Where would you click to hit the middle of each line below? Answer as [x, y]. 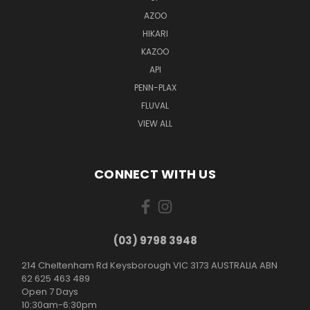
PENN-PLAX [155, 87]
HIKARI [155, 33]
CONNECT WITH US [155, 174]
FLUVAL [155, 105]
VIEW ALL [155, 123]
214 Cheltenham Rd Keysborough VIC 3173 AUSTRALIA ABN [149, 265]
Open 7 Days [49, 291]
